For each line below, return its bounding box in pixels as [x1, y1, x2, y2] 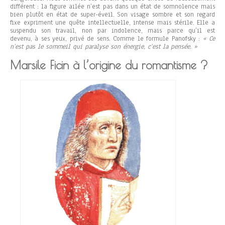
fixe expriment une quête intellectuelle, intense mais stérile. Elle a [10, 18, 215, 28]
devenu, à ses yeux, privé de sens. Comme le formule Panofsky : [10, 34, 203, 44]
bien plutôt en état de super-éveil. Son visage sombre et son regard [10, 10, 215, 20]
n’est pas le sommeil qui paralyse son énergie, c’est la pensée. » [10, 42, 197, 52]
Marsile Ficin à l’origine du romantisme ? [10, 58, 208, 72]
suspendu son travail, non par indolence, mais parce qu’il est [10, 26, 215, 36]
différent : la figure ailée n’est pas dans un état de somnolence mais [10, 2, 215, 12]
